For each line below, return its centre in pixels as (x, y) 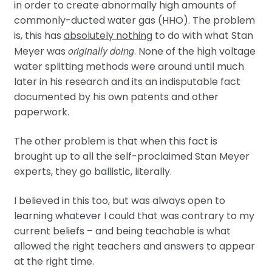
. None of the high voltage (195, 52)
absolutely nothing (108, 36)
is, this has (39, 36)
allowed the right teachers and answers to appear (134, 246)
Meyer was (41, 52)
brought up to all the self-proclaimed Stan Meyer (131, 156)
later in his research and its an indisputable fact (127, 82)
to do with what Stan (202, 36)
